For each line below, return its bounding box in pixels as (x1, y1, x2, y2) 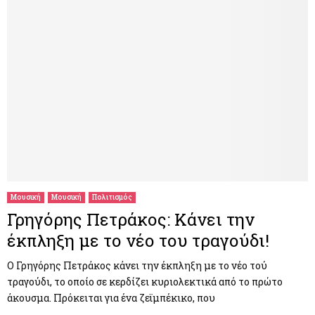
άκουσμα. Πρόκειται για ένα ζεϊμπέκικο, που (7, 291, 215, 305)
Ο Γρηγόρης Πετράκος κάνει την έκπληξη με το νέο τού (7, 259, 267, 273)
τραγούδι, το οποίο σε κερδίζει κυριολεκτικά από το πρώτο (7, 275, 283, 289)
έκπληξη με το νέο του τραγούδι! (7, 229, 269, 252)
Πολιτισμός (92, 193, 132, 202)
